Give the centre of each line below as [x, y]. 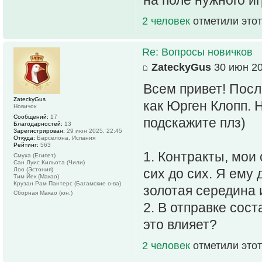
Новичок [25, 106]
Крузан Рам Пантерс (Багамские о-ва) [67, 183]
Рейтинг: [26, 144]
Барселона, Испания [65, 137]
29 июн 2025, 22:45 [94, 130]
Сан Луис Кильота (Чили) [49, 162]
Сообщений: [31, 116]
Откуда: [24, 137]
